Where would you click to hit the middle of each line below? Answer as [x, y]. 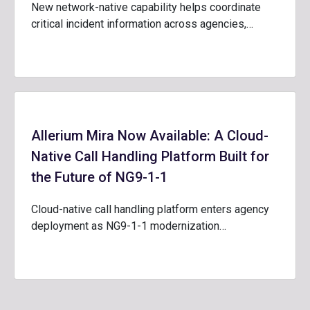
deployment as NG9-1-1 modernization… [129, 226]
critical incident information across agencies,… [142, 24]
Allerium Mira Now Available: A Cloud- [150, 136]
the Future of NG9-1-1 [99, 177]
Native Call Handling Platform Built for [150, 156]
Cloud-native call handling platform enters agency [150, 209]
